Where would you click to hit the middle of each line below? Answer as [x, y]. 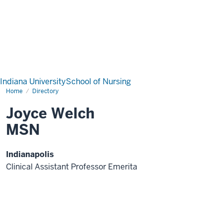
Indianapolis [30, 154]
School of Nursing [98, 82]
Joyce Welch [50, 113]
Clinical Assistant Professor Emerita [72, 167]
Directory [45, 91]
